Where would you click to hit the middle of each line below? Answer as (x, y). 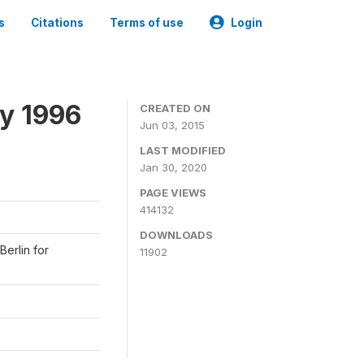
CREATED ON (175, 108)
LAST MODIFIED (183, 150)
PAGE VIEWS (173, 193)
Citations (57, 23)
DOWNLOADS (176, 235)
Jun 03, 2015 (172, 125)
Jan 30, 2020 (173, 167)
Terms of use (147, 23)
